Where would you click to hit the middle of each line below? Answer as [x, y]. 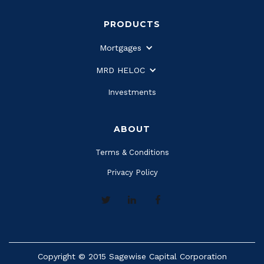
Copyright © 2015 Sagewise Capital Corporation [132, 256]
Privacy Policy [132, 172]
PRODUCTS [132, 24]
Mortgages [120, 48]
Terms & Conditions [132, 152]
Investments [132, 92]
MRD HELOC [120, 70]
